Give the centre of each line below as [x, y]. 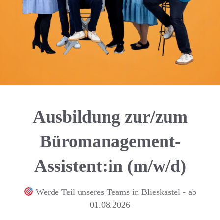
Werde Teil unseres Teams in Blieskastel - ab [115, 192]
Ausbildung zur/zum [110, 117]
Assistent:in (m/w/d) [110, 166]
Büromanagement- [110, 142]
